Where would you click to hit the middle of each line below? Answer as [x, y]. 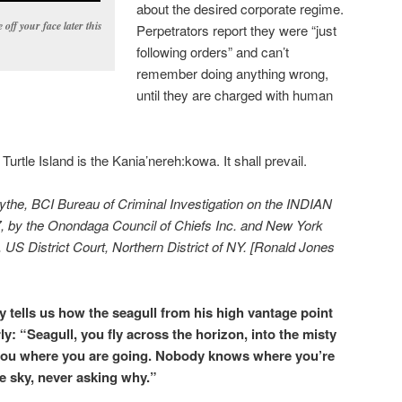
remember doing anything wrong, [233, 74]
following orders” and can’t [213, 52]
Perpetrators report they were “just [237, 31]
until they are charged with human [235, 95]
